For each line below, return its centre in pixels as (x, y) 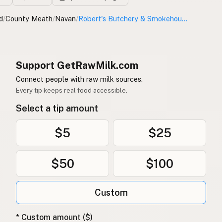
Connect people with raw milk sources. (79, 79)
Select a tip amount (57, 109)
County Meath (29, 19)
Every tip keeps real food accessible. (72, 91)
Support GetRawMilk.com (77, 66)
